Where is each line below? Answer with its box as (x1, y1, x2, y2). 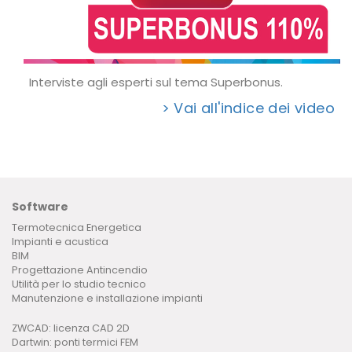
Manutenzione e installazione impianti (12, 291, 203, 306)
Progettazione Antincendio (12, 263, 148, 277)
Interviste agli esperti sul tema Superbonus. (29, 74, 283, 91)
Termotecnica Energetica (12, 221, 141, 235)
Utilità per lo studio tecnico (12, 277, 146, 291)
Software (12, 199, 68, 215)
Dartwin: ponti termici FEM (12, 335, 138, 350)
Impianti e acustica (12, 235, 108, 249)
